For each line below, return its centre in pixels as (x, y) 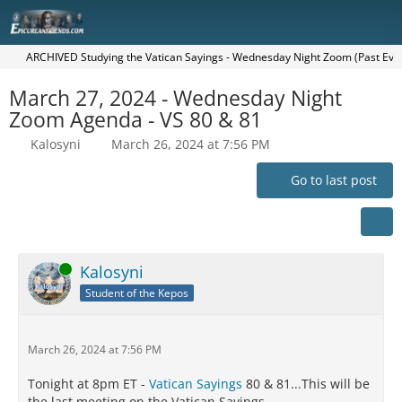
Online (44, 269)
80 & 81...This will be (306, 384)
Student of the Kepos (137, 293)
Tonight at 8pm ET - (88, 384)
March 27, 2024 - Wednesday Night (175, 98)
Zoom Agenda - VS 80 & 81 (135, 119)
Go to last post (334, 180)
